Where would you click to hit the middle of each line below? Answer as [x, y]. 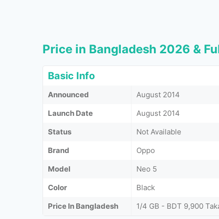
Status [60, 131]
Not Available [159, 131]
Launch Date [70, 113]
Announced [68, 94]
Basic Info [71, 76]
